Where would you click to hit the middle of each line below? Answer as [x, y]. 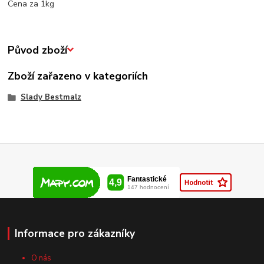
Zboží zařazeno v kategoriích [78, 76]
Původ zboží [38, 50]
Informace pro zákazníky [75, 233]
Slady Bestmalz [51, 97]
